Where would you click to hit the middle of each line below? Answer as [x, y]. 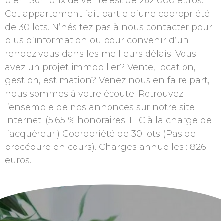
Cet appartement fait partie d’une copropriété [107, 14]
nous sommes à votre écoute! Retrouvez [94, 93]
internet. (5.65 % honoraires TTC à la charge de [108, 120]
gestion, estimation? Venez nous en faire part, [107, 80]
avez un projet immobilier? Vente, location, [100, 67]
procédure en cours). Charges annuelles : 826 [106, 147]
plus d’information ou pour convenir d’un [97, 40]
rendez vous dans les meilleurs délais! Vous [101, 54]
